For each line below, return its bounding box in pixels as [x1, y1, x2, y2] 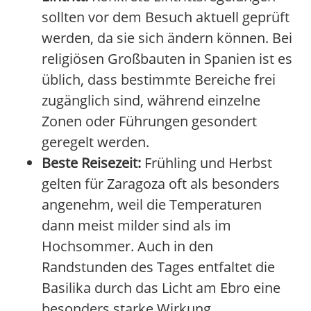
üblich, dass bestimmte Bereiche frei [42, 70, 276, 90]
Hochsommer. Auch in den [42, 237, 213, 256]
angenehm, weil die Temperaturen [42, 195, 262, 215]
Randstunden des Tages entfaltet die [42, 258, 275, 277]
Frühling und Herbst [141, 153, 272, 173]
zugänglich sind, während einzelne [42, 91, 260, 110]
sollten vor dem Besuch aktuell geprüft [42, 8, 289, 27]
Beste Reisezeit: [42, 153, 141, 173]
